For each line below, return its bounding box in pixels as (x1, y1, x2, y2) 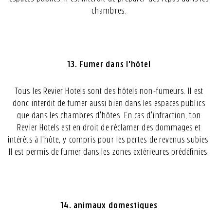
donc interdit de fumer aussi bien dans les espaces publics (13, 99, 205, 108)
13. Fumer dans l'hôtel (67, 60, 151, 69)
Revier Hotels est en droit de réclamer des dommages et (17, 123, 201, 132)
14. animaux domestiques (60, 201, 158, 210)
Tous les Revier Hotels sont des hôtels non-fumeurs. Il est (15, 87, 203, 95)
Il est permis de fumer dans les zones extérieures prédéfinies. (9, 147, 209, 156)
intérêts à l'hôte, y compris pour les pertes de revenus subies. (7, 135, 211, 144)
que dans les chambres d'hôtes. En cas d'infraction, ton (17, 111, 201, 120)
